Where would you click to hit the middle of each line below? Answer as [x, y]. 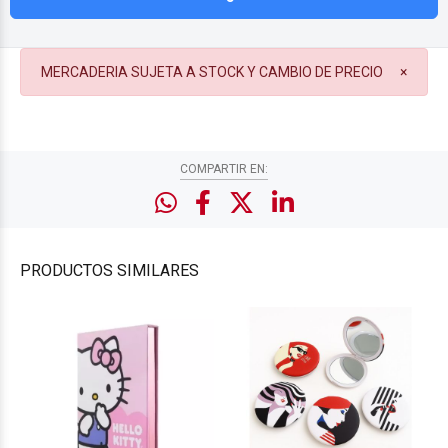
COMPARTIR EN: [224, 169]
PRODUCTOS [68, 270]
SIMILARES [158, 270]
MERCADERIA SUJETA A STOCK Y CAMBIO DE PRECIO [212, 72]
